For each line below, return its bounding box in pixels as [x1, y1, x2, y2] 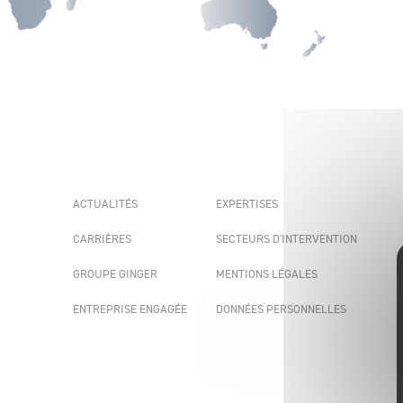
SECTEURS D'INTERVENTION [216, 231, 358, 246]
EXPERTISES [216, 196, 279, 211]
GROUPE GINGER [72, 266, 157, 282]
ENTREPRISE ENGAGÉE [72, 301, 187, 317]
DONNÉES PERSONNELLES [216, 301, 347, 317]
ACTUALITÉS [72, 196, 138, 211]
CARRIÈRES [72, 231, 131, 246]
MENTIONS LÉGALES [216, 266, 318, 282]
